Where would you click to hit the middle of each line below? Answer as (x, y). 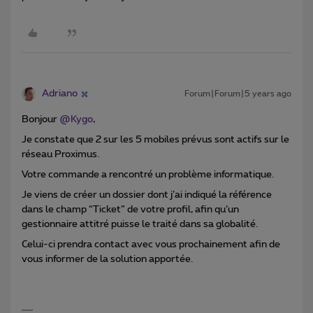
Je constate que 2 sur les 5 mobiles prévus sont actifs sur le (155, 140)
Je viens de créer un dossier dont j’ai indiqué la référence (147, 195)
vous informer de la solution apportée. (107, 260)
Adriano (60, 94)
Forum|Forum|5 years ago (238, 94)
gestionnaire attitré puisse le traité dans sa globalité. (140, 225)
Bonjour (41, 120)
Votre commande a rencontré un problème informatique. (148, 175)
